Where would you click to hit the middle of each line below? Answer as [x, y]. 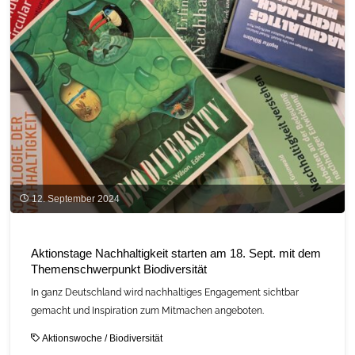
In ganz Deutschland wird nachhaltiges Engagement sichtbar [164, 292]
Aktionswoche [73, 338]
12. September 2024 [75, 199]
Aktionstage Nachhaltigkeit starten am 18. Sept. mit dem [176, 254]
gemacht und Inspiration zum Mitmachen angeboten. [147, 310]
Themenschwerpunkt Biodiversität [118, 270]
